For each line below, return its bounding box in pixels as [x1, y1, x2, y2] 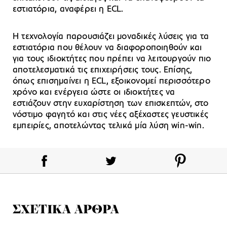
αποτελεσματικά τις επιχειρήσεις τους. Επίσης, [13, 65, 193, 75]
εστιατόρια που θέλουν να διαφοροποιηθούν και [13, 43, 202, 53]
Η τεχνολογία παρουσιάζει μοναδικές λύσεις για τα [13, 32, 209, 42]
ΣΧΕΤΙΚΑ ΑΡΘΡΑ [13, 204, 119, 217]
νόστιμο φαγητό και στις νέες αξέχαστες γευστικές [13, 110, 209, 120]
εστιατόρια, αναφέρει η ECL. [13, 5, 124, 15]
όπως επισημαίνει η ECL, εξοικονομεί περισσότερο [13, 77, 210, 87]
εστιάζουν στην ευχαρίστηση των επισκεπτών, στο [13, 99, 209, 109]
